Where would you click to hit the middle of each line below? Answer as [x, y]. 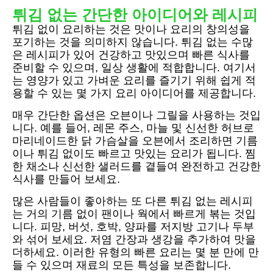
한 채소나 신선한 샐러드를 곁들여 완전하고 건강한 [136, 167]
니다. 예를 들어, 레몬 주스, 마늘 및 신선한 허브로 [133, 128]
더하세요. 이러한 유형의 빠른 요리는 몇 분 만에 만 [136, 253]
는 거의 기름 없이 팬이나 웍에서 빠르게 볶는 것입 [134, 214]
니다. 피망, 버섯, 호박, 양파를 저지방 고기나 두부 [133, 227]
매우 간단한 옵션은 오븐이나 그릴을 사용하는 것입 [136, 115]
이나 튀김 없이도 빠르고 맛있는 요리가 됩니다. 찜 [134, 154]
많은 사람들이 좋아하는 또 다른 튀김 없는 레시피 [133, 201]
